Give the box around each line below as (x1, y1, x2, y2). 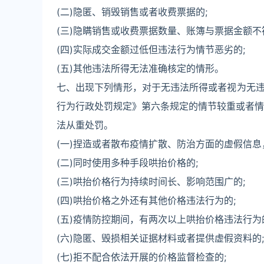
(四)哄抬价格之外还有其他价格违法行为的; (57, 194, 236, 206)
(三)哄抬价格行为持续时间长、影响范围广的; (57, 176, 245, 187)
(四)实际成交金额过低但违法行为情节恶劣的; (57, 44, 245, 55)
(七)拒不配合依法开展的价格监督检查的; (57, 251, 226, 263)
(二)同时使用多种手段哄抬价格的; (57, 157, 198, 169)
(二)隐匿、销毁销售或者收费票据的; (57, 6, 207, 18)
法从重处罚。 (57, 119, 113, 131)
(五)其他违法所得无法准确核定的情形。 (57, 62, 224, 74)
